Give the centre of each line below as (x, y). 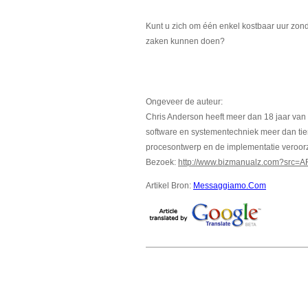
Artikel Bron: (169, 186)
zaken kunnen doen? (185, 41)
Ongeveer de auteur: (184, 102)
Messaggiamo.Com (230, 186)
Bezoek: (162, 162)
